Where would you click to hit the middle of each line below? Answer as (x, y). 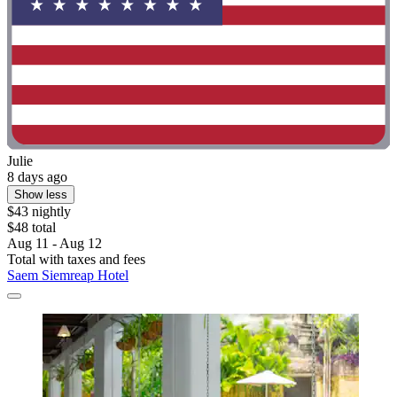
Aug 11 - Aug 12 (54, 243)
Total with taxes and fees (76, 259)
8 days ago (37, 176)
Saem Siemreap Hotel (68, 275)
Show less (41, 194)
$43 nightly (39, 211)
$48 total (31, 227)
